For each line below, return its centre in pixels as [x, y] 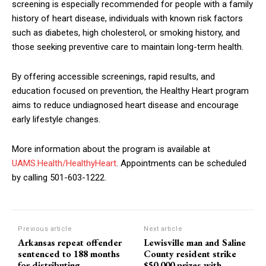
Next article [163, 229]
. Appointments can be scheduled [181, 164]
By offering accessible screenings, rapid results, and [113, 77]
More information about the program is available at [111, 149]
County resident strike [190, 254]
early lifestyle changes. [56, 120]
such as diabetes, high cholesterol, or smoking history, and [126, 33]
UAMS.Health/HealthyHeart [64, 164]
